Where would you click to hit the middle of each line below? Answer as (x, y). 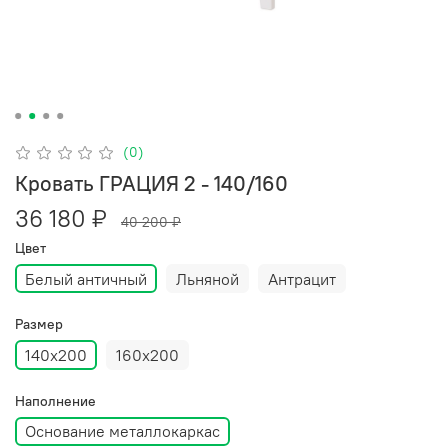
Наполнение (55, 400)
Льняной (207, 278)
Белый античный (86, 278)
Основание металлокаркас (122, 431)
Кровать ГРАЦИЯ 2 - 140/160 (151, 183)
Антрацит (302, 278)
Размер (39, 324)
